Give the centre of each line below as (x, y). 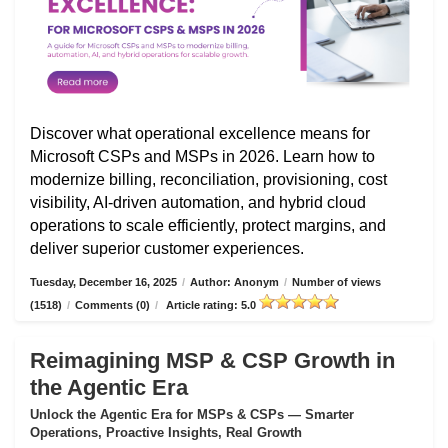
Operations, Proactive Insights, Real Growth (166, 433)
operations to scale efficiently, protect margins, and (208, 226)
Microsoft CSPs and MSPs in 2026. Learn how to (202, 157)
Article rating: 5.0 (211, 305)
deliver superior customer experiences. (167, 249)
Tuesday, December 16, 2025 (103, 282)
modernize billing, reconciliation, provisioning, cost (208, 180)
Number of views (336, 282)
